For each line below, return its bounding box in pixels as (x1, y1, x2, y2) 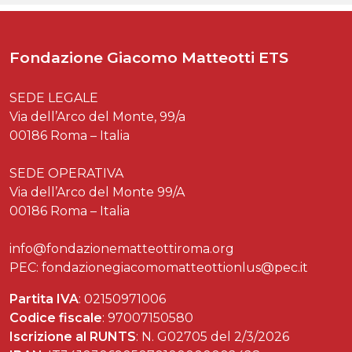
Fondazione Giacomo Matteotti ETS (9, 48, 288, 68)
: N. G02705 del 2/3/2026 (136, 329, 289, 345)
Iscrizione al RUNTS (9, 329, 136, 345)
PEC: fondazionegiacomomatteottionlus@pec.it (9, 260, 308, 276)
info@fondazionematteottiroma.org (9, 241, 234, 257)
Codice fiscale (9, 310, 102, 326)
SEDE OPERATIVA (9, 166, 123, 181)
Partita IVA (9, 291, 79, 307)
